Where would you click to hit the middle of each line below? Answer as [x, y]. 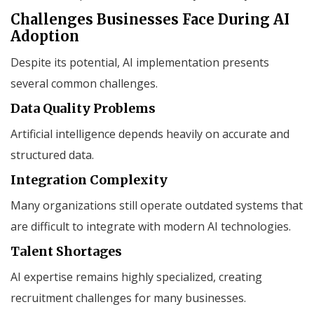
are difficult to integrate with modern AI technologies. [151, 226]
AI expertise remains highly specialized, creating [136, 277]
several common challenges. [84, 83]
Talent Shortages [66, 251]
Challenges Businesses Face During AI [150, 19]
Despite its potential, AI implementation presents [140, 62]
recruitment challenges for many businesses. [128, 298]
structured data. [52, 155]
